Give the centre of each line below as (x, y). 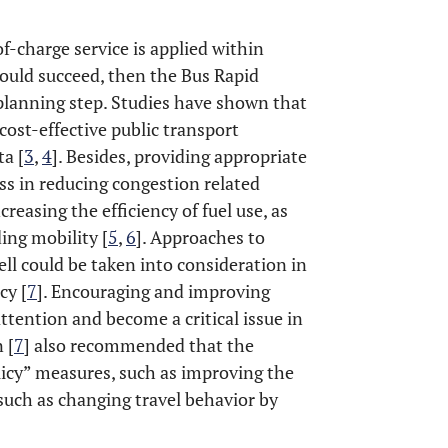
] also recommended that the (139, 345)
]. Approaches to (200, 237)
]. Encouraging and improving (153, 291)
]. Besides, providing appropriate (179, 156)
